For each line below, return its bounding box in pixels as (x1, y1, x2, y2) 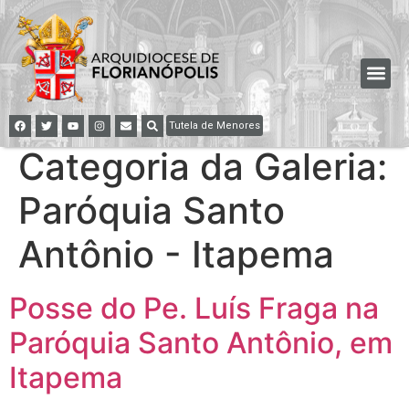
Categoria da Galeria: (18, 143, 387, 189)
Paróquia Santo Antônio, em (9, 324, 393, 361)
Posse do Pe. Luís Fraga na (9, 289, 379, 326)
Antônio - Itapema (18, 231, 334, 277)
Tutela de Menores (169, 119, 260, 131)
